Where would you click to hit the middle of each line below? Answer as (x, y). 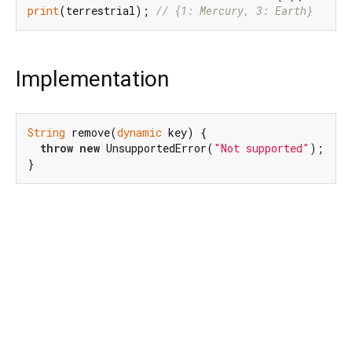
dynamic (139, 133)
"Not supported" (262, 148)
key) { (184, 133)
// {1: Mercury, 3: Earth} (234, 11)
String (46, 133)
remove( (91, 133)
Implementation (92, 79)
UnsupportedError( (157, 148)
